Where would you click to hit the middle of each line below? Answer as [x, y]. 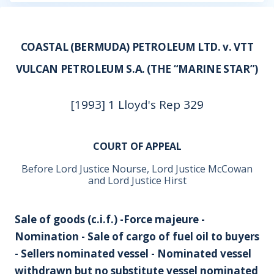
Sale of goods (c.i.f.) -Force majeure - [110, 219]
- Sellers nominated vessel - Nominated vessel [133, 254]
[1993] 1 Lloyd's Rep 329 [137, 105]
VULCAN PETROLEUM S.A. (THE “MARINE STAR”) [137, 69]
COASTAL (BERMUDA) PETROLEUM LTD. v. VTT [137, 47]
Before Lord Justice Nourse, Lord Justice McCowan [137, 169]
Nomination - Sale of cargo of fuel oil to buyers [137, 236]
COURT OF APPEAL [137, 146]
